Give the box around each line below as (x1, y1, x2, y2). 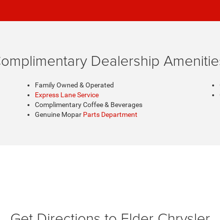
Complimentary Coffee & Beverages (34, 101, 142, 109)
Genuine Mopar (34, 110, 83, 118)
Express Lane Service (34, 91, 99, 99)
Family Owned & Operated (34, 81, 114, 89)
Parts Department (82, 110, 137, 118)
